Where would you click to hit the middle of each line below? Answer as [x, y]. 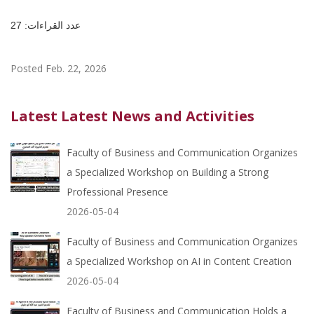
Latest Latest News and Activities [132, 116]
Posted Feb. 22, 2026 [59, 68]
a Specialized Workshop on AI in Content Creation [179, 261]
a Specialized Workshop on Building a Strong [168, 172]
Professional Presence [117, 191]
